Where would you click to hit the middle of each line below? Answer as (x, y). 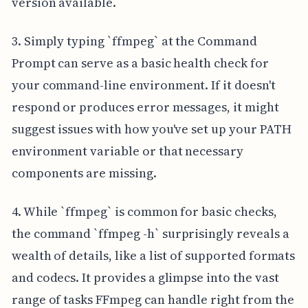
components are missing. (84, 173)
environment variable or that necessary (127, 151)
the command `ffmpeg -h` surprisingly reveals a (150, 234)
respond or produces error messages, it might (145, 107)
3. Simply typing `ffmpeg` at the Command (134, 41)
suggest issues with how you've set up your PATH (151, 129)
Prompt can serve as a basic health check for (140, 63)
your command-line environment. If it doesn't (143, 85)
